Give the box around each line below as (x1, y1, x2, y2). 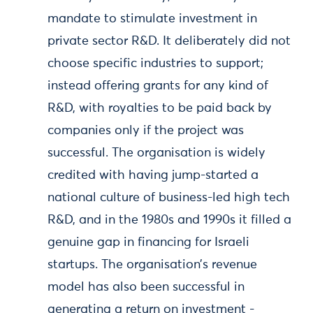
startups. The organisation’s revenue (48, 259, 257, 271)
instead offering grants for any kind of (48, 80, 268, 92)
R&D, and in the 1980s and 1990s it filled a (48, 214, 291, 226)
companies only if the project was (48, 124, 244, 137)
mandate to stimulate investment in (48, 13, 257, 25)
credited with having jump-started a (48, 169, 259, 182)
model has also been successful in (48, 281, 245, 293)
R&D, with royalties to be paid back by (48, 102, 272, 115)
